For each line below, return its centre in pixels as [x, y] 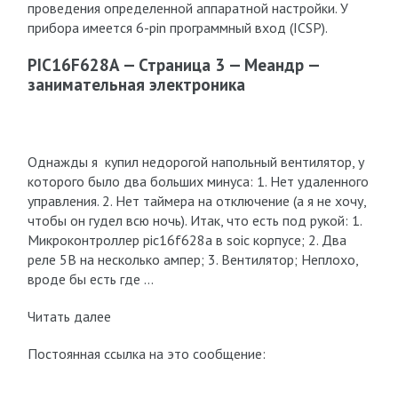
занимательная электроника [136, 84]
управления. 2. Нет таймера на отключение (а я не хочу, [196, 201]
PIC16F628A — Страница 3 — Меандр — [173, 65]
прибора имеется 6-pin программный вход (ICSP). [177, 28]
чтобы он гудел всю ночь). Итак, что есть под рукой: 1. [194, 220]
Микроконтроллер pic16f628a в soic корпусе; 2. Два [187, 240]
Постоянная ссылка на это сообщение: [146, 354]
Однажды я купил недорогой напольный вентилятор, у [195, 162]
